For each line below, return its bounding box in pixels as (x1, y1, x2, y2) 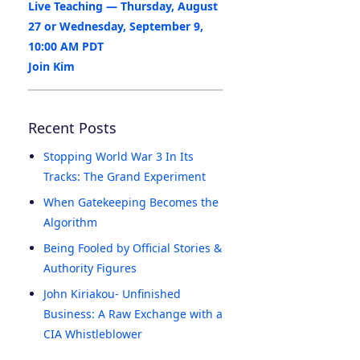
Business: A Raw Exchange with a (43, 306, 223, 322)
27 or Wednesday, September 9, (28, 18, 203, 35)
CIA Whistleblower (43, 326, 142, 342)
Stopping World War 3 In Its (43, 149, 194, 165)
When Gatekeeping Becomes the (43, 194, 219, 211)
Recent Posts (28, 118, 117, 138)
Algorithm (43, 215, 97, 231)
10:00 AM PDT (28, 39, 104, 55)
